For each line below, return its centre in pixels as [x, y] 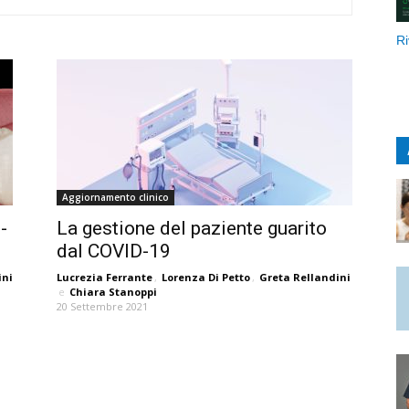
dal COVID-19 [114, 251]
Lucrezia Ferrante [105, 277]
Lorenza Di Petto [206, 277]
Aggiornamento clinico [115, 197]
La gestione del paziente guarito [192, 228]
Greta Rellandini [305, 277]
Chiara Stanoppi [113, 292]
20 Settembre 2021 [102, 306]
